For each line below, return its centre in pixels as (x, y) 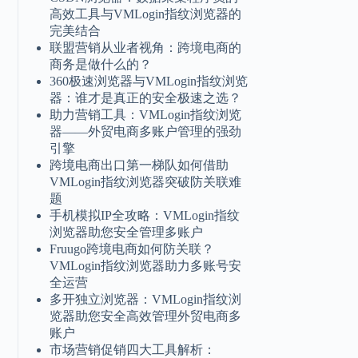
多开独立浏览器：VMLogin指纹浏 (146, 300)
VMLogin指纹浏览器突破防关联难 (146, 182)
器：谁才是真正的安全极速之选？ (146, 98)
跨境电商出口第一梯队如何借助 (139, 165)
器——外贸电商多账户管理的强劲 (146, 132)
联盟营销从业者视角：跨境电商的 (146, 48)
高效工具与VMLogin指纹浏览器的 (146, 14)
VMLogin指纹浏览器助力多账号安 (146, 266)
